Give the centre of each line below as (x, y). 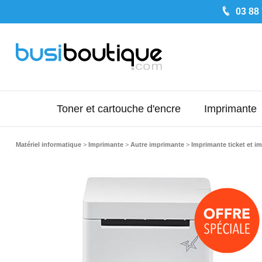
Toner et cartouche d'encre (118, 109)
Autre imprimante (157, 144)
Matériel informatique (48, 144)
